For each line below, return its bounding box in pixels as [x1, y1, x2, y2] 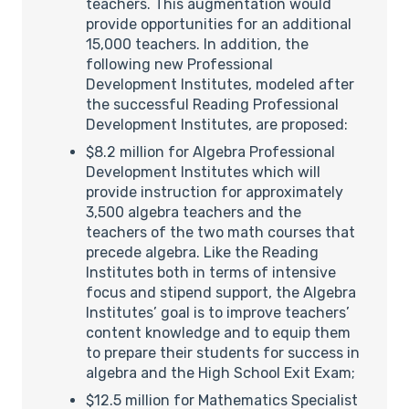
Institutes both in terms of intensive [86, 263, 336, 281]
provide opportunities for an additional [86, 15, 351, 33]
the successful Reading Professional [86, 95, 339, 113]
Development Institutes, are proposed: [86, 115, 348, 133]
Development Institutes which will [86, 163, 320, 181]
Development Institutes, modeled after [86, 75, 354, 93]
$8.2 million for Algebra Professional [86, 142, 335, 161]
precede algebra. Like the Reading [86, 243, 319, 261]
